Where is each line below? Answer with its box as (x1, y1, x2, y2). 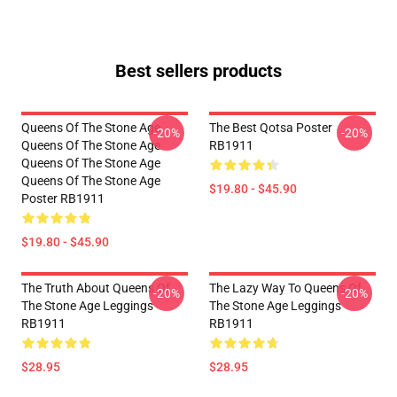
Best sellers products (115, 60, 282, 82)
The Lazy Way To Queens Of (209, 281, 362, 295)
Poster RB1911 (21, 191, 105, 206)
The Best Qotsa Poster (209, 121, 332, 135)
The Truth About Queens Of (21, 281, 170, 295)
